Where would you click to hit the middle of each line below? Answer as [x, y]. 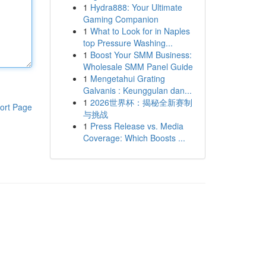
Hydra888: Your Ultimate [136, 7]
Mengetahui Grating [127, 78]
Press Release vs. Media [137, 126]
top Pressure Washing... [128, 43]
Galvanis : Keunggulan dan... [137, 90]
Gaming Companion [121, 19]
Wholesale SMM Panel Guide [138, 66]
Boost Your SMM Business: [141, 55]
